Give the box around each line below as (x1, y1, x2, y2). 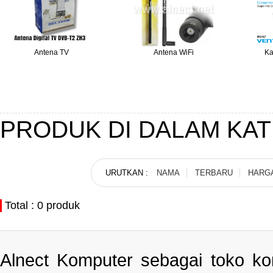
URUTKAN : (105, 168, 151, 177)
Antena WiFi (154, 48, 194, 57)
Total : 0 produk (5, 199, 80, 211)
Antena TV (34, 48, 69, 57)
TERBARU (195, 168, 233, 177)
